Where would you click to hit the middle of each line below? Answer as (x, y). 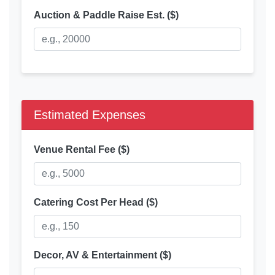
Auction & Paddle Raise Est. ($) (106, 15)
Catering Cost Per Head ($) (96, 203)
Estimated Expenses (90, 115)
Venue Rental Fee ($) (82, 150)
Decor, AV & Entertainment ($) (103, 255)
